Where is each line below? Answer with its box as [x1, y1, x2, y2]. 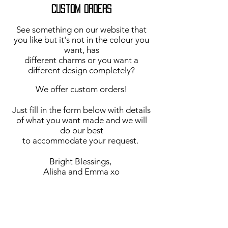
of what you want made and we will [16, 115, 147, 125]
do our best [60, 125, 103, 135]
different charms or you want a [24, 55, 138, 65]
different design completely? [28, 65, 135, 75]
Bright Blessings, [49, 156, 113, 166]
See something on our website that [16, 24, 147, 35]
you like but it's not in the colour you [14, 35, 149, 45]
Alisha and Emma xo [43, 166, 120, 177]
